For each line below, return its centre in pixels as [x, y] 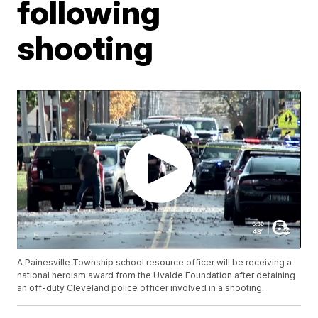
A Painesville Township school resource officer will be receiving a [155, 263]
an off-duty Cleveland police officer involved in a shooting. [141, 288]
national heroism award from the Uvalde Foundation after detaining [157, 275]
